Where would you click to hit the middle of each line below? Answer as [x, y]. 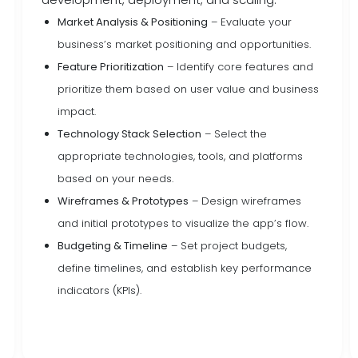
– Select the [235, 134]
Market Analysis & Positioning [133, 22]
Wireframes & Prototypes [123, 201]
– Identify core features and [239, 67]
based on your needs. [116, 179]
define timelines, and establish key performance [185, 268]
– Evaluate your [250, 22]
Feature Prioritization [111, 67]
